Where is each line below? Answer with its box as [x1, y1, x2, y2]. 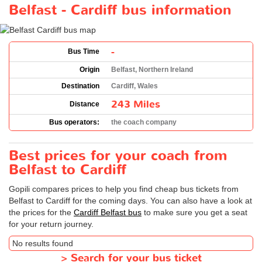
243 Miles [111, 97, 160, 111]
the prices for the [9, 207, 74, 217]
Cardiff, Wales [111, 81, 158, 90]
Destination [61, 81, 99, 90]
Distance [70, 99, 99, 108]
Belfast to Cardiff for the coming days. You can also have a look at [9, 195, 252, 205]
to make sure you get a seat [142, 207, 247, 217]
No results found [12, 238, 73, 248]
